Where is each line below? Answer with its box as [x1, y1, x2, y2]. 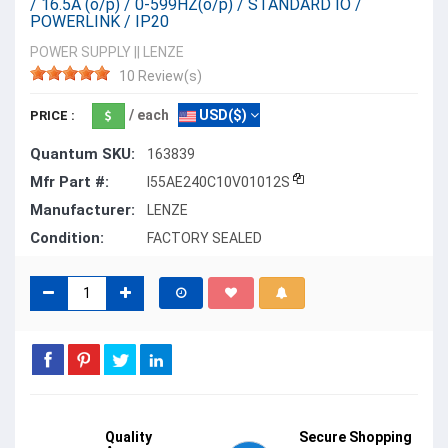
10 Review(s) [119, 67, 202, 84]
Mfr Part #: [30, 172, 109, 191]
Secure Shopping [299, 428, 412, 445]
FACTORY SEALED [147, 229, 262, 246]
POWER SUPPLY [30, 43, 131, 60]
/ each [129, 106, 169, 123]
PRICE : [30, 107, 75, 123]
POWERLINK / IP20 [30, 11, 169, 31]
